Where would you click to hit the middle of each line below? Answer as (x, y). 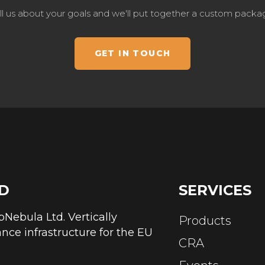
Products (205, 220)
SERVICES (215, 190)
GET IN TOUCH (132, 53)
